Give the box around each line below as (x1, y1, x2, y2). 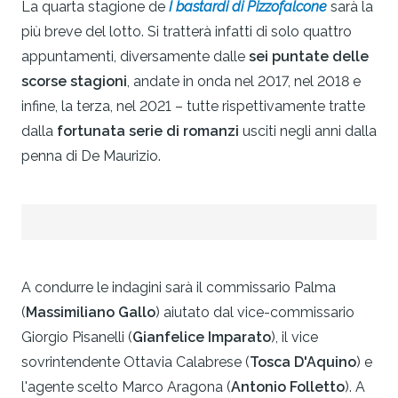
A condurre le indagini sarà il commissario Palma (21, 279, 336, 297)
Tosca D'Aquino (250, 354, 356, 371)
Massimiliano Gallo (26, 304, 155, 322)
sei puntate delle (249, 48, 369, 66)
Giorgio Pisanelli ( (21, 329, 132, 346)
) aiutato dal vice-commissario (155, 304, 354, 322)
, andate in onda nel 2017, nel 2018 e (127, 73, 361, 91)
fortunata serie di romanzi (57, 123, 239, 140)
